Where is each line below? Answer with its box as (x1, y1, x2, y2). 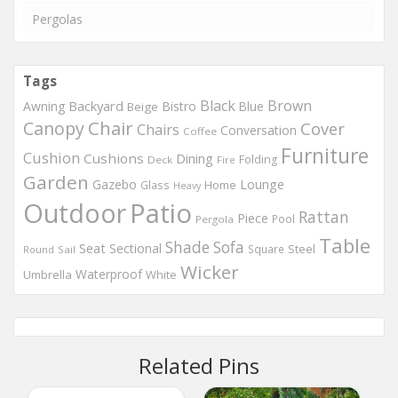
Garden (23, 170, 89, 195)
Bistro (162, 98, 196, 115)
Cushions (84, 149, 144, 167)
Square (248, 242, 284, 256)
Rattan (298, 206, 349, 227)
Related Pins (139, 351, 259, 380)
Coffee (183, 124, 217, 138)
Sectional (109, 240, 162, 257)
